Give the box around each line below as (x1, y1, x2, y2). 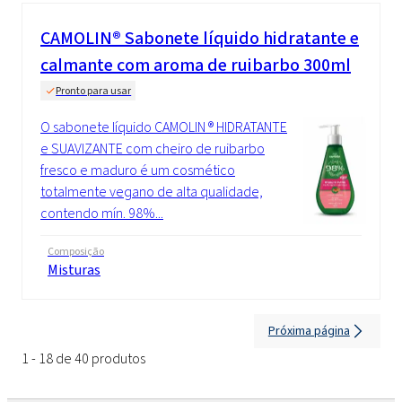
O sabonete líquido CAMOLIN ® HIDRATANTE (40, 117, 287, 136)
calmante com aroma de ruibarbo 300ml (40, 52, 351, 77)
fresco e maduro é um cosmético (40, 160, 235, 179)
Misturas (48, 259, 100, 279)
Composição (48, 243, 104, 258)
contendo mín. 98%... (40, 203, 163, 223)
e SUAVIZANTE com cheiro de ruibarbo (40, 138, 265, 158)
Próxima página (267, 322, 350, 340)
